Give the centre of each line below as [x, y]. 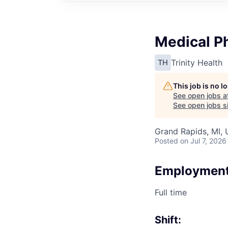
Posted [166, 140]
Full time [171, 192]
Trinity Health [197, 62]
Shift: [168, 220]
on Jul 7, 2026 [203, 140]
